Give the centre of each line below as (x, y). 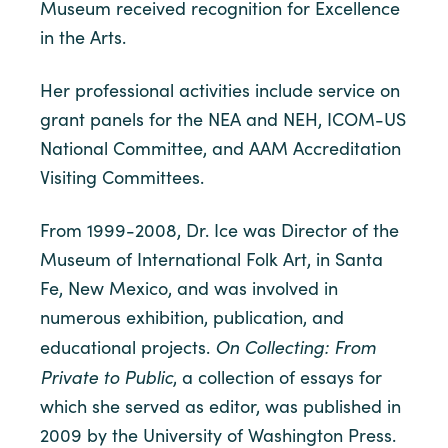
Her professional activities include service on (220, 90)
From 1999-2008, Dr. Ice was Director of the (219, 230)
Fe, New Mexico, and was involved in (189, 288)
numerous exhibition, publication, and (192, 317)
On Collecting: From (295, 346)
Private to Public (106, 376)
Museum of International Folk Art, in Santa (211, 259)
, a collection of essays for (277, 377)
